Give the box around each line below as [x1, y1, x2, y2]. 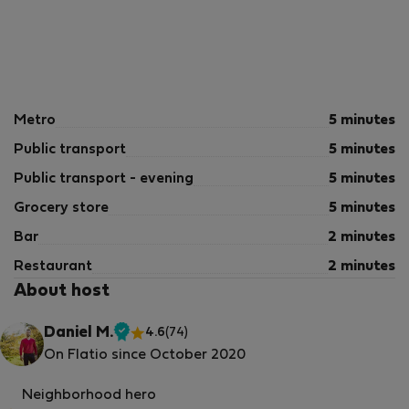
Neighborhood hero [22, 389, 156, 402]
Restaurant [14, 260, 92, 273]
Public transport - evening [14, 173, 194, 185]
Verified [121, 335, 176, 349]
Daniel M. [44, 326, 113, 341]
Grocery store [14, 202, 109, 215]
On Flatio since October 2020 [44, 349, 246, 362]
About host [14, 283, 110, 299]
